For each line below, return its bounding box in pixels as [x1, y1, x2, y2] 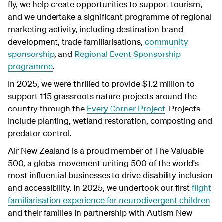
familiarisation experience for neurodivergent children [8, 194, 210, 205]
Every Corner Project [87, 103, 165, 113]
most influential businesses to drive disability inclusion [8, 169, 213, 180]
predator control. [8, 127, 72, 138]
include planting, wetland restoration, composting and [8, 115, 212, 126]
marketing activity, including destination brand [8, 23, 183, 34]
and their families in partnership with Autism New [8, 207, 192, 218]
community [145, 36, 188, 47]
